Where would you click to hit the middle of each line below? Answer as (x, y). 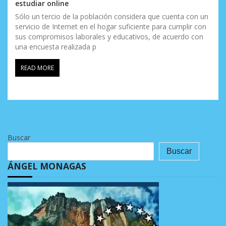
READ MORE (37, 68)
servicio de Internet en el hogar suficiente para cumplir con (111, 27)
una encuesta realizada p (56, 47)
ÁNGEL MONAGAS (47, 166)
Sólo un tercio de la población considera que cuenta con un (112, 17)
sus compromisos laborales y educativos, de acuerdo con (109, 37)
